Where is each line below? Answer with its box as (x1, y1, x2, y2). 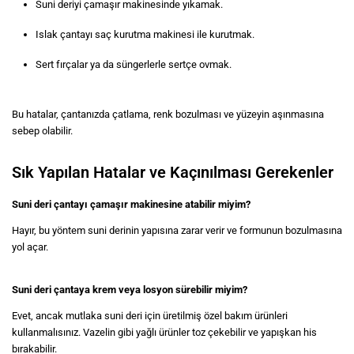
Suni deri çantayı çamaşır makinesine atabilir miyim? (12, 198, 250, 210)
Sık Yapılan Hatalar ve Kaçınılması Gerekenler (12, 162, 333, 182)
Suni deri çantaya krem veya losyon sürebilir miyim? (12, 283, 247, 296)
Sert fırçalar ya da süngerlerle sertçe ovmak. (36, 58, 232, 70)
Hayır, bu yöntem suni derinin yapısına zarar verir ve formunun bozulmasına (12, 224, 342, 236)
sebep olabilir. (12, 124, 73, 137)
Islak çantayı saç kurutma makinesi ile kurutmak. (36, 28, 254, 40)
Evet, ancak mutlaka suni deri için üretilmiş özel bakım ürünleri (12, 309, 288, 322)
